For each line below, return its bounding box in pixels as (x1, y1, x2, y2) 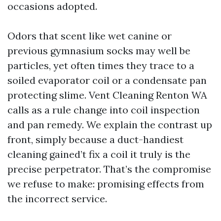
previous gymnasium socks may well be (7, 44, 190, 57)
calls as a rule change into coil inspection (7, 104, 200, 116)
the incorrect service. (7, 192, 107, 205)
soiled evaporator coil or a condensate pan (7, 74, 207, 87)
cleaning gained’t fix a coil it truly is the (7, 148, 190, 161)
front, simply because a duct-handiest (7, 133, 184, 146)
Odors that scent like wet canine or (7, 30, 172, 42)
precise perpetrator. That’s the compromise (7, 163, 211, 176)
